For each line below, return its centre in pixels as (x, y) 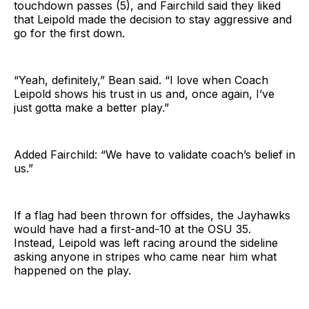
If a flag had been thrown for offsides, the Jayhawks (152, 216)
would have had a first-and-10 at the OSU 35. (132, 229)
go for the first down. (69, 33)
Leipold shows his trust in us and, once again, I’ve (144, 94)
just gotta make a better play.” (91, 108)
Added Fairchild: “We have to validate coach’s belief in (154, 155)
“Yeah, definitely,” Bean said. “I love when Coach (141, 80)
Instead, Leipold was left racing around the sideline (146, 243)
